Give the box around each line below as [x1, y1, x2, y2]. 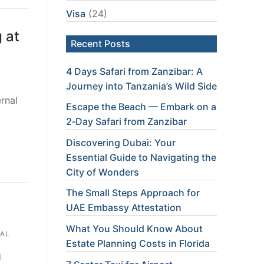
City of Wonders [66, 166, 139, 178]
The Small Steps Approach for [66, 187, 200, 199]
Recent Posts [71, 37, 130, 49]
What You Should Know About [66, 222, 203, 235]
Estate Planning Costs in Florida [66, 237, 210, 249]
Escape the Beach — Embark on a [66, 101, 216, 113]
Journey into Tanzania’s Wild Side [66, 80, 217, 92]
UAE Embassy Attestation [66, 202, 181, 214]
